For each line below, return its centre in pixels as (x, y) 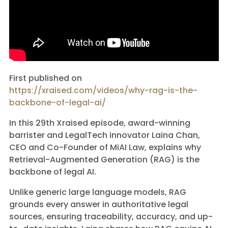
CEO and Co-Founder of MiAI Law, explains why (105, 147)
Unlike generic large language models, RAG (98, 192)
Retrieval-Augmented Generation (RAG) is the (104, 160)
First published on (46, 78)
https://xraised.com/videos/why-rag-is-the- (103, 90)
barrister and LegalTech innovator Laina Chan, (105, 135)
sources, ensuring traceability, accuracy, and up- (111, 217)
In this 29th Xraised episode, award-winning (100, 123)
